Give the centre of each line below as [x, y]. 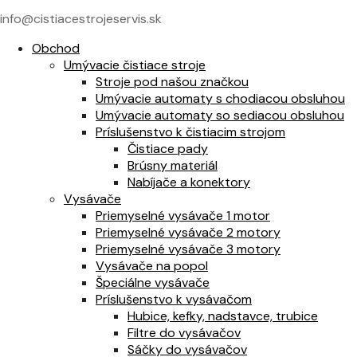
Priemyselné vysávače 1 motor [183, 216]
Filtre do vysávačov [184, 333]
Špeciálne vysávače [153, 283]
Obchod [56, 49]
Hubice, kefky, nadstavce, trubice [223, 316]
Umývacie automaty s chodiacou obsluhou [220, 99]
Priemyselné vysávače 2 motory [188, 233]
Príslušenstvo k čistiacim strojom [190, 132]
